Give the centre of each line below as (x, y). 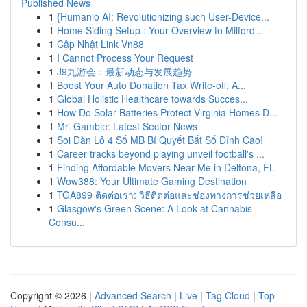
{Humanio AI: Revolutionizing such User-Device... (163, 16)
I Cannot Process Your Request (125, 58)
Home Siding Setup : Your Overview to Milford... (160, 30)
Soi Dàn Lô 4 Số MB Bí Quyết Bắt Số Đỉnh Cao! (160, 140)
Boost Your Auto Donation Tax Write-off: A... (151, 85)
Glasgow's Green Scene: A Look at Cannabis (155, 208)
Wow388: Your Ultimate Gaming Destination (152, 181)
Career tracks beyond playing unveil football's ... (161, 153)
